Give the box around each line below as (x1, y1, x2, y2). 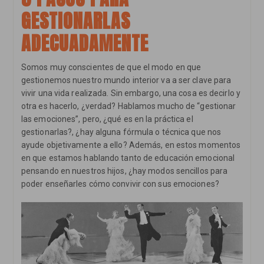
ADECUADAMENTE (21, 28, 148, 58)
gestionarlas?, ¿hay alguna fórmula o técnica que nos (21, 127, 222, 137)
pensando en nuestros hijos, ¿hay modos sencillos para (21, 166, 228, 176)
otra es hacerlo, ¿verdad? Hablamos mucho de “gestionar (21, 101, 236, 111)
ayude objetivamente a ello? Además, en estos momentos (21, 140, 241, 150)
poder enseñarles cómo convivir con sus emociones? (21, 179, 219, 189)
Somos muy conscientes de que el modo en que (21, 62, 202, 72)
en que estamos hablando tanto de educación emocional (21, 153, 235, 163)
